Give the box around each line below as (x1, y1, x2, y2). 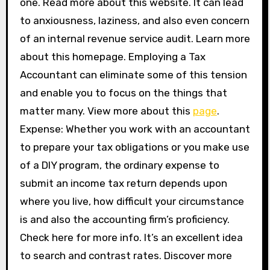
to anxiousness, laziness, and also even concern (19, 14, 250, 27)
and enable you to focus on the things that (19, 87, 227, 99)
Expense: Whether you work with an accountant (19, 123, 250, 135)
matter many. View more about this (19, 105, 193, 117)
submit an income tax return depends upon (19, 177, 227, 189)
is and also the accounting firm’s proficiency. (19, 213, 230, 225)
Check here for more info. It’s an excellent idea (19, 231, 243, 243)
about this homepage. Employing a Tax (19, 51, 206, 63)
